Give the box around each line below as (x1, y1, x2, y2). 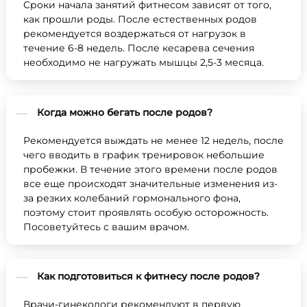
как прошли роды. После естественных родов (23, 14, 257, 25)
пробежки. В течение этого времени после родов (23, 163, 278, 175)
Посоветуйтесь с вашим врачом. (23, 221, 189, 232)
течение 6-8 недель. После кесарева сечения (23, 42, 254, 53)
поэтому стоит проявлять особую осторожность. (23, 206, 269, 218)
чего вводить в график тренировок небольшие (23, 149, 265, 160)
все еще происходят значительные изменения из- (23, 177, 278, 189)
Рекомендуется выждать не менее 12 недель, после (23, 134, 284, 146)
